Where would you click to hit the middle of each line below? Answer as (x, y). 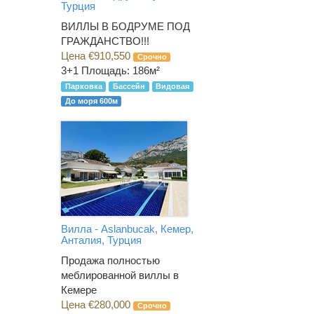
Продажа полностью (110, 261)
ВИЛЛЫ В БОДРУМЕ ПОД (125, 27)
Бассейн (129, 87)
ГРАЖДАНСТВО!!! (105, 41)
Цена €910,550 (97, 56)
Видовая (173, 87)
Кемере (79, 290)
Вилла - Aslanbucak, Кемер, (127, 228)
